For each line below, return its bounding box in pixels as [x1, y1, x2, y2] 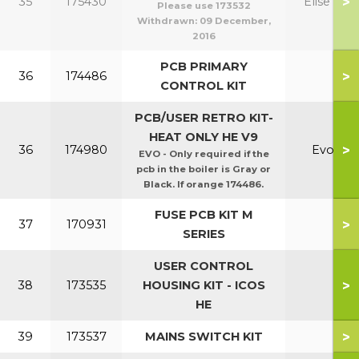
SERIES [182, 227, 225, 241]
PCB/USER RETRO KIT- [134, 111, 273, 125]
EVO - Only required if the [138, 148, 269, 159]
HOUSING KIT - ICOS [142, 278, 265, 292]
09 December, [199, 15, 271, 26]
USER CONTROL [154, 259, 253, 273]
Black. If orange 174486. [143, 179, 264, 190]
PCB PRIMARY [159, 59, 248, 74]
